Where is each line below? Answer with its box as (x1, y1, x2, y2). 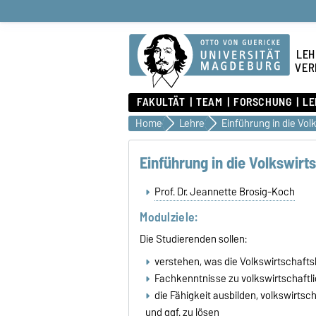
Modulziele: (140, 207, 198, 228)
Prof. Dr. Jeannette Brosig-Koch (154, 183, 295, 200)
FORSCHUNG (233, 92, 292, 112)
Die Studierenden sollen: (140, 231, 248, 248)
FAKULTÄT (137, 92, 186, 112)
